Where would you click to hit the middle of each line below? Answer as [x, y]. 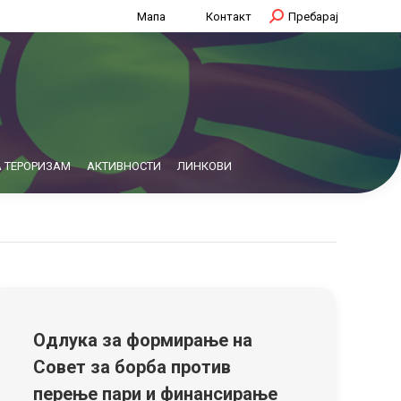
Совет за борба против [132, 367]
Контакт [229, 16]
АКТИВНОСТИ [124, 166]
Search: [289, 16]
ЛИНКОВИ [205, 166]
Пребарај [313, 16]
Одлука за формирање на [143, 340]
